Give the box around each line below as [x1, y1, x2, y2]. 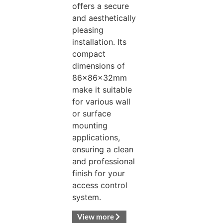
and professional [72, 156, 135, 167]
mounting [72, 120, 108, 131]
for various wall [72, 97, 130, 107]
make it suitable [72, 85, 132, 95]
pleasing [72, 25, 104, 35]
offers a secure [72, 1, 129, 11]
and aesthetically [72, 13, 136, 23]
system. [72, 192, 101, 203]
